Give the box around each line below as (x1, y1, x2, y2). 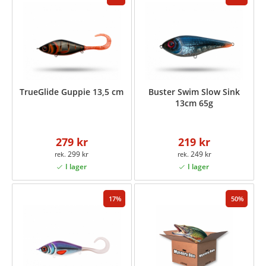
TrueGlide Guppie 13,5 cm (20, 85, 124, 97)
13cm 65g (175, 97, 214, 109)
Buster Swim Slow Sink (148, 85, 240, 97)
